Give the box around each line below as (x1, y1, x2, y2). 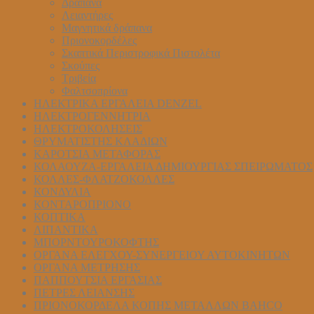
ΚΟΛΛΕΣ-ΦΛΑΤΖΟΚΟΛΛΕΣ (34, 172, 175, 185)
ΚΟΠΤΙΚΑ (34, 210, 86, 223)
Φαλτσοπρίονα (62, 84, 128, 97)
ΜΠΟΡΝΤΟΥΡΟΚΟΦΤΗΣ (34, 235, 159, 248)
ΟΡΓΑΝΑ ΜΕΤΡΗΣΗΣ (34, 261, 140, 273)
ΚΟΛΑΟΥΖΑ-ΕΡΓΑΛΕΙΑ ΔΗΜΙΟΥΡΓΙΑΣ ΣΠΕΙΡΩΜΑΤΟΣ (34, 160, 313, 172)
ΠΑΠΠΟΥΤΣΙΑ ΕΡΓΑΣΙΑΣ (34, 273, 162, 286)
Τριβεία (62, 71, 96, 84)
